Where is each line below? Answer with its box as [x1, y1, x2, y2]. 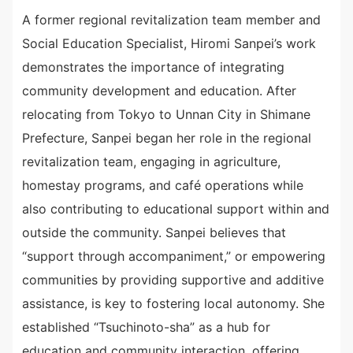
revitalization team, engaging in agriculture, [22, 154, 281, 170]
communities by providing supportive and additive [22, 272, 324, 288]
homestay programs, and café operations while [22, 177, 303, 194]
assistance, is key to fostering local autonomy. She [22, 295, 325, 312]
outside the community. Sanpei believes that [22, 225, 286, 241]
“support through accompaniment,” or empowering [22, 248, 325, 265]
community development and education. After [22, 83, 296, 99]
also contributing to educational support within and [22, 201, 329, 217]
